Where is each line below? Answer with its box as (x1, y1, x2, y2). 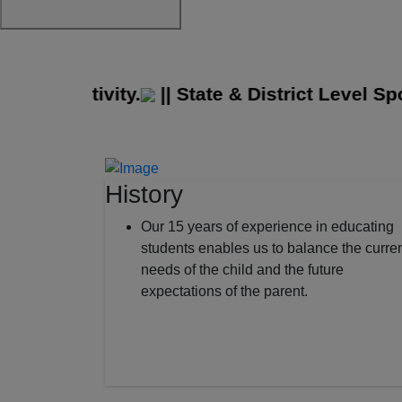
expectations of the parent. (141, 283, 308, 299)
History (105, 179, 183, 208)
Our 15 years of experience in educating (141, 218, 394, 234)
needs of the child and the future (141, 261, 344, 277)
